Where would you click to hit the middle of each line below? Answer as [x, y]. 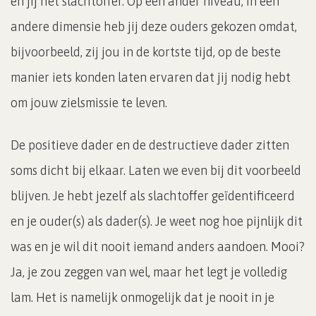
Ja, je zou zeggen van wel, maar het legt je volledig [149, 272]
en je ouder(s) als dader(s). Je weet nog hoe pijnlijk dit [157, 221]
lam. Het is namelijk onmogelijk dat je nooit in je [142, 297]
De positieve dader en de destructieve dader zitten [150, 145]
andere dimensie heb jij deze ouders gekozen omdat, [154, 26]
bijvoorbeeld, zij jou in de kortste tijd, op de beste [146, 51]
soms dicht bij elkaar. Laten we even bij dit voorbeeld [156, 170]
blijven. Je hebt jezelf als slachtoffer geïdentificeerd [153, 195]
